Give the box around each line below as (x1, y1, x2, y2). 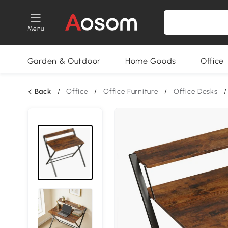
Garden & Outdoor (27, 56, 101, 66)
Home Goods (125, 56, 176, 66)
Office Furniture (103, 87, 159, 96)
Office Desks (174, 87, 218, 96)
